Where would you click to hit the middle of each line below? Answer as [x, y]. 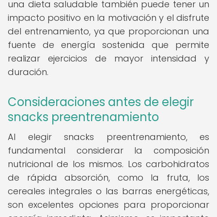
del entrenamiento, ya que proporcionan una [108, 31]
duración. [28, 72]
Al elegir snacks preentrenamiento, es [108, 137]
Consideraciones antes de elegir [101, 102]
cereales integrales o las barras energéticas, [108, 191]
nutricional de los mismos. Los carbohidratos [108, 164]
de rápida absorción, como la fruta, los [108, 178]
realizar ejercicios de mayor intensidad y [108, 58]
